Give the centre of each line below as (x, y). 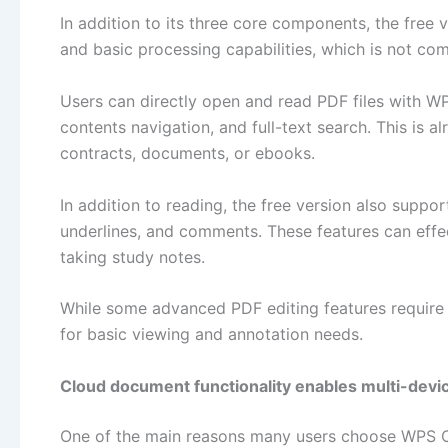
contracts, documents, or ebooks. (187, 152)
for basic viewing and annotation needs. (211, 334)
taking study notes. (132, 256)
